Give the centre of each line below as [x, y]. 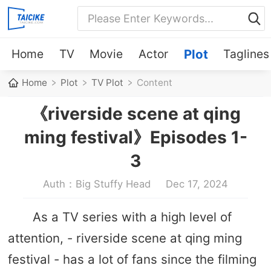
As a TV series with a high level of [132, 217]
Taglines [247, 54]
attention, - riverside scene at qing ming [125, 238]
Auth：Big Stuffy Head [96, 184]
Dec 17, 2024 [197, 184]
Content [155, 83]
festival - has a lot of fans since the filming [132, 259]
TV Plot [108, 83]
